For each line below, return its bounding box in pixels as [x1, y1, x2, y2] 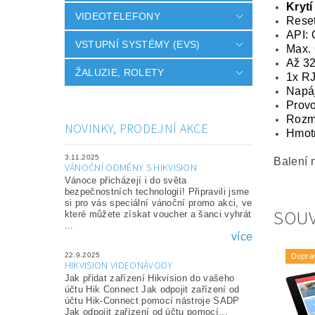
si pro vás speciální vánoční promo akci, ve [64, 198, 252, 209]
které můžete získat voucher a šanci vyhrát [64, 209, 252, 220]
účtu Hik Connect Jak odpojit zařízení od [64, 284, 240, 295]
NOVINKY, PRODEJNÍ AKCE [64, 120, 208, 139]
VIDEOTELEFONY [75, 11, 160, 22]
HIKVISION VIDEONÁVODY [64, 259, 173, 274]
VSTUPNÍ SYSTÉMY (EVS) [75, 39, 200, 51]
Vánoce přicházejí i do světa [64, 175, 187, 186]
